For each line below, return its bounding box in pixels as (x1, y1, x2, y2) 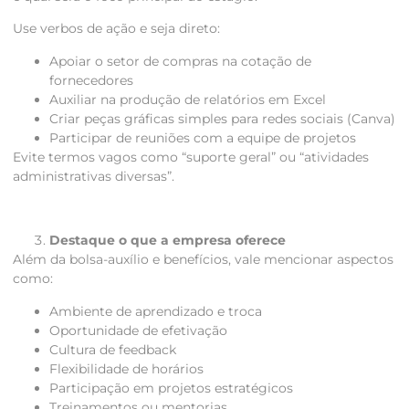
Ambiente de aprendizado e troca (49, 302, 262, 320)
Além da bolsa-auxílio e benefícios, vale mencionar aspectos (13, 251, 393, 268)
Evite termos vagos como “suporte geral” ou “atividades (13, 148, 369, 165)
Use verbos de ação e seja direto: (13, 20, 220, 37)
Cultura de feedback (49, 341, 176, 358)
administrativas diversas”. (13, 167, 174, 184)
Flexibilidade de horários (49, 360, 204, 377)
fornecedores (49, 71, 133, 89)
